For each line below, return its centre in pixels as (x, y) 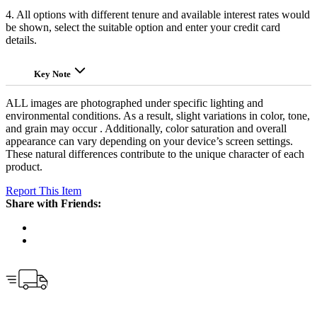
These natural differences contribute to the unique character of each (155, 154)
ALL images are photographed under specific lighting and (134, 103)
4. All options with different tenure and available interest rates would (158, 15)
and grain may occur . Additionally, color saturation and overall (146, 129)
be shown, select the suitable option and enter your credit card (143, 28)
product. (24, 167)
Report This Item (44, 191)
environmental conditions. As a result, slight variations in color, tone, (158, 116)
